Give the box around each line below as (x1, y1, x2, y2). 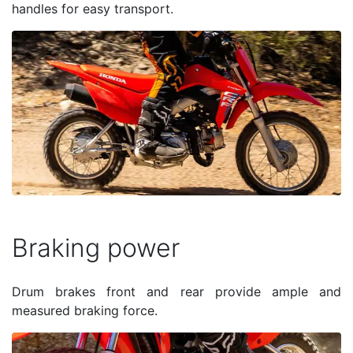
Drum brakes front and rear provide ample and (12, 283, 341, 299)
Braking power (12, 232, 180, 263)
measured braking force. (12, 302, 158, 318)
